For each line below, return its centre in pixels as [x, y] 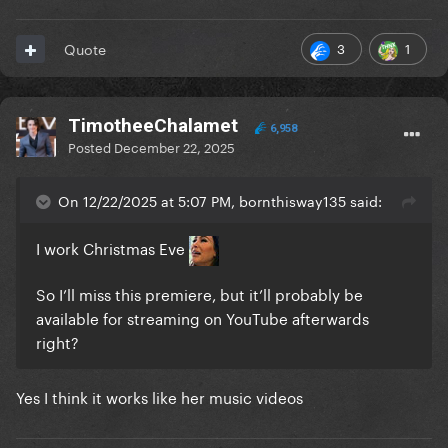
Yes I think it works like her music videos [161, 396]
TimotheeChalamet [153, 126]
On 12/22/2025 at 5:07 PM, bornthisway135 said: [220, 200]
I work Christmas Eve [112, 247]
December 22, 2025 [174, 146]
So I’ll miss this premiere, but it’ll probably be [199, 293]
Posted [91, 146]
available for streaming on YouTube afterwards [202, 317]
